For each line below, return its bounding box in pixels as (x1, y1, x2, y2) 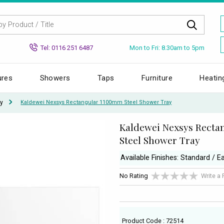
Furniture (141, 73, 173, 82)
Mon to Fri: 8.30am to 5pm (129, 43, 204, 51)
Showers (39, 73, 70, 82)
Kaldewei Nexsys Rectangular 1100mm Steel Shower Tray (20, 99, 172, 106)
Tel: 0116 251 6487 (40, 43, 93, 51)
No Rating (119, 172, 148, 180)
